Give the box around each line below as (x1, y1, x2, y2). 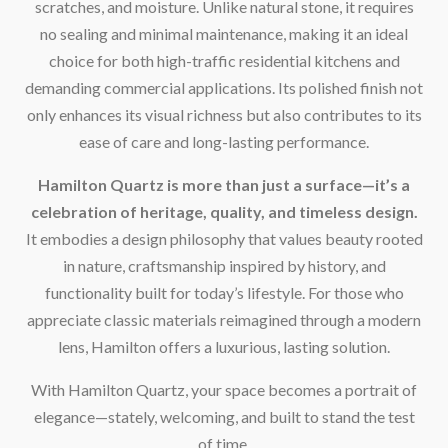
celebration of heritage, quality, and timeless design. (30, 201, 418, 221)
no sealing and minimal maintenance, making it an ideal (40, 23, 408, 43)
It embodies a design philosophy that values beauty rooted (25, 228, 423, 248)
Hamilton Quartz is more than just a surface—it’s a (38, 174, 410, 194)
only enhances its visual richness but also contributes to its (26, 104, 422, 124)
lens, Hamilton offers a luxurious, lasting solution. (58, 336, 390, 356)
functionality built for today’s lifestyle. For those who (44, 282, 404, 302)
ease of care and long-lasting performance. (79, 131, 369, 151)
